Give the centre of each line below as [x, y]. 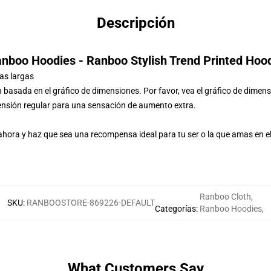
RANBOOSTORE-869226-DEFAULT [91, 203]
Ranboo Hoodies [231, 209]
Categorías [175, 209]
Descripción [135, 23]
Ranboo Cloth [225, 197]
